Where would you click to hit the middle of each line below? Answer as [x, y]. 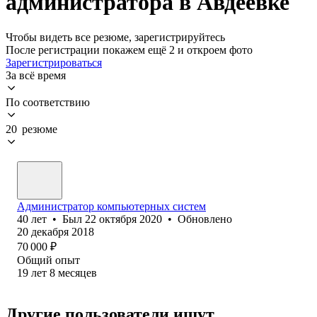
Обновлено [205, 219]
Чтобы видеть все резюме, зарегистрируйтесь [115, 37]
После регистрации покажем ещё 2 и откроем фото [129, 50]
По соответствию [48, 102]
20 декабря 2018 [56, 231]
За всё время [36, 75]
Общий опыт [48, 260]
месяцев [77, 272]
